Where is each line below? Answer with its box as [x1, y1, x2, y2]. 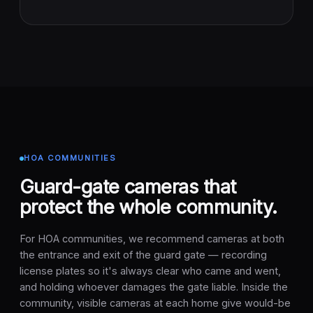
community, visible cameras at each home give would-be [20, 297, 291, 310]
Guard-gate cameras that [20, 175, 236, 199]
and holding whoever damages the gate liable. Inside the [20, 281, 288, 294]
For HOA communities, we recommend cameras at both [20, 233, 284, 246]
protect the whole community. [20, 195, 277, 219]
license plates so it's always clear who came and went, [20, 265, 281, 278]
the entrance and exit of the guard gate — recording [20, 249, 267, 262]
